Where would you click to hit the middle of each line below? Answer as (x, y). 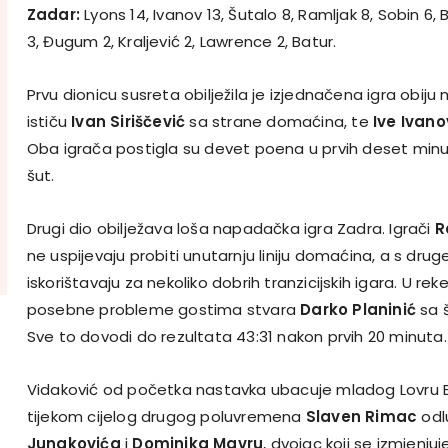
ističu (49, 121)
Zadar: (53, 14)
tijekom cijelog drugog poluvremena (166, 416)
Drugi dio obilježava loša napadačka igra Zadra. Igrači (230, 228)
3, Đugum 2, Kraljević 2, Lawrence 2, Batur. (181, 41)
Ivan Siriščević (130, 121)
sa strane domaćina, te (281, 121)
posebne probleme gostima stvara (163, 309)
